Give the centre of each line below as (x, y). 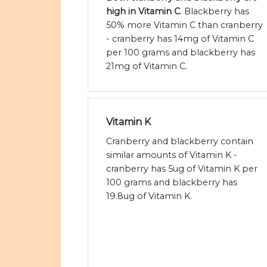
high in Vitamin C (143, 12)
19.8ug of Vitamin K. (149, 196)
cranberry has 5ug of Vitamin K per (182, 169)
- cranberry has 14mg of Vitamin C (180, 39)
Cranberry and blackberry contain (180, 142)
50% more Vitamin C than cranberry (184, 25)
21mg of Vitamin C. (147, 66)
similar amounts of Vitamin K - (172, 155)
